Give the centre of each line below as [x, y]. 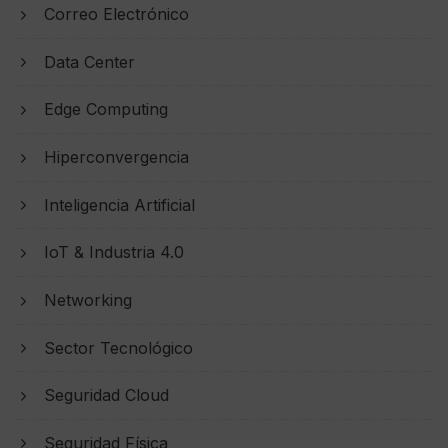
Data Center [89, 61]
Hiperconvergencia [116, 157]
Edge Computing [106, 109]
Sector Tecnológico [118, 347]
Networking [88, 299]
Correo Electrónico [116, 14]
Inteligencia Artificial [119, 204]
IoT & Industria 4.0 [114, 252]
